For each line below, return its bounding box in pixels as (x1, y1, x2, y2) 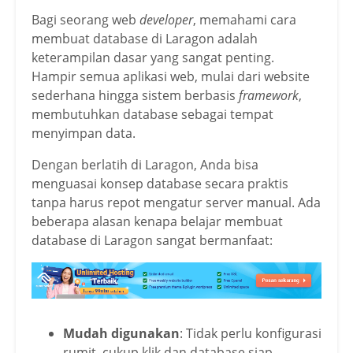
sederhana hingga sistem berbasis (32, 87, 239, 105)
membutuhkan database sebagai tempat (32, 106, 273, 124)
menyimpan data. (32, 124, 136, 143)
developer (139, 11, 193, 29)
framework (239, 87, 299, 105)
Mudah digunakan (63, 324, 180, 342)
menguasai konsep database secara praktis (32, 175, 288, 193)
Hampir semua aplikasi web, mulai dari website (32, 68, 310, 86)
